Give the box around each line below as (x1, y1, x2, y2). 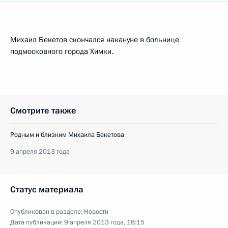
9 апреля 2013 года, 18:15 (64, 218, 145, 227)
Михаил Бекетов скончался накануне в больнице (10, 35, 179, 45)
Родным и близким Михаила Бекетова (10, 130, 124, 139)
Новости (84, 207, 108, 216)
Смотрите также (10, 105, 76, 117)
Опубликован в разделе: (10, 207, 84, 216)
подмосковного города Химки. (10, 46, 113, 56)
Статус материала (10, 184, 83, 195)
